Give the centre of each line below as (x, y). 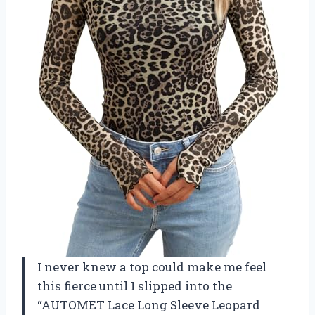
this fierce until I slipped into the (135, 285)
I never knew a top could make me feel (152, 266)
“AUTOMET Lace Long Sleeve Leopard (149, 304)
